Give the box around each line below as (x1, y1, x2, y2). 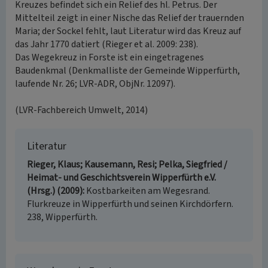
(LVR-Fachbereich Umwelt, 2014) (15, 103, 148, 117)
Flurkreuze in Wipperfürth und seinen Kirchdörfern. (27, 197, 233, 211)
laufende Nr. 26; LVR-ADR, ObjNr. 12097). (15, 77, 175, 90)
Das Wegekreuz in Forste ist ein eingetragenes (15, 51, 204, 64)
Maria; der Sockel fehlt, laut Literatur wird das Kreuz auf (15, 25, 241, 38)
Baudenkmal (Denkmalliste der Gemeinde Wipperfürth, (15, 64, 240, 77)
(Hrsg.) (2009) (27, 184, 83, 197)
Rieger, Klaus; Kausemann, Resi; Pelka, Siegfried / (27, 158, 227, 171)
